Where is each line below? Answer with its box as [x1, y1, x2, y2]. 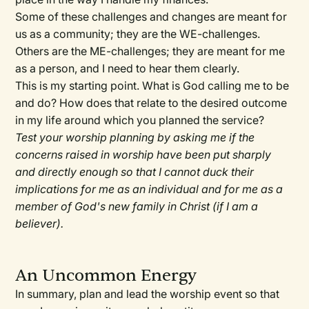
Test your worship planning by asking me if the [15, 130, 255, 145]
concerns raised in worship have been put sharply [15, 148, 272, 162]
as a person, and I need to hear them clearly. [15, 61, 240, 76]
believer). [15, 217, 64, 231]
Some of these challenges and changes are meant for [15, 10, 288, 24]
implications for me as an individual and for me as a [15, 182, 283, 197]
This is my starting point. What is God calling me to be [15, 79, 290, 93]
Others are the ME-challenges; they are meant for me [15, 44, 286, 59]
